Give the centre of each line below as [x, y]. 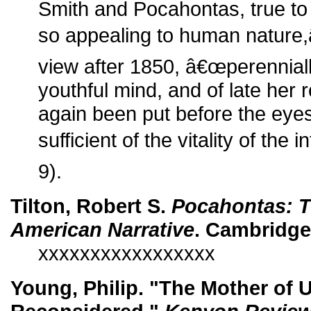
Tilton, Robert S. [91, 206]
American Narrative [102, 230]
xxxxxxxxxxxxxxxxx [127, 253]
